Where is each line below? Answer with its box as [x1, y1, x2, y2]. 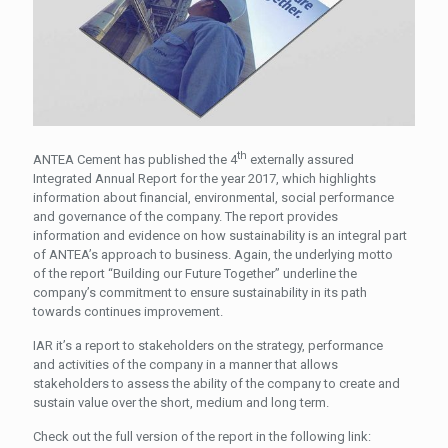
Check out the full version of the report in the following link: [33, 429, 371, 445]
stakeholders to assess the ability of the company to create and [33, 376, 400, 392]
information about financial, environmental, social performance [33, 190, 394, 206]
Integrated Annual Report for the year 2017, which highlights [33, 171, 376, 187]
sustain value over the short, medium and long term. [33, 395, 329, 411]
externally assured [247, 152, 354, 168]
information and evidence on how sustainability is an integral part [33, 228, 407, 244]
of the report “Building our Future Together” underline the [33, 266, 357, 282]
